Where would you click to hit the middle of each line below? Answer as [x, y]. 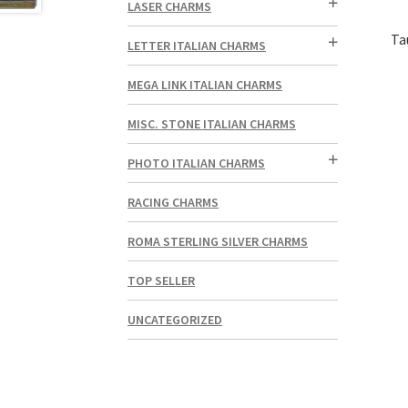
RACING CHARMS [173, 203]
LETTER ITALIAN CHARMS [197, 46]
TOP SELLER [162, 281]
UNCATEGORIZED [175, 320]
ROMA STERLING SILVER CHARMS [218, 242]
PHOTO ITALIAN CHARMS [197, 163]
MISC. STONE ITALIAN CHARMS [212, 124]
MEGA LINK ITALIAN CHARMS [205, 85]
